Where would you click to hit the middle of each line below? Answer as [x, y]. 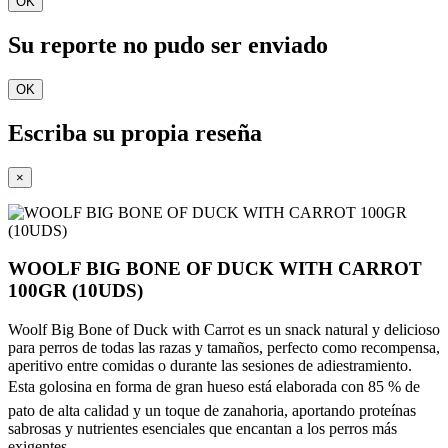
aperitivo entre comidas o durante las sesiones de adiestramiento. [210, 365]
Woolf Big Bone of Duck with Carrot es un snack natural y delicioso [224, 329]
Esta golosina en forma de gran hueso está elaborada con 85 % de [214, 386]
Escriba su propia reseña [135, 132]
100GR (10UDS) [75, 291]
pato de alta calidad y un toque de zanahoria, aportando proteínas [212, 410]
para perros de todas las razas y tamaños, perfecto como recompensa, [224, 347]
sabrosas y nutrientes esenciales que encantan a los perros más [202, 428]
